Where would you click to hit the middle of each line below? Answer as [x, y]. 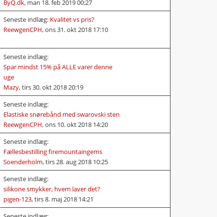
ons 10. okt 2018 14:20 [77, 124]
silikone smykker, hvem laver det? [52, 189]
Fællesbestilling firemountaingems [53, 151]
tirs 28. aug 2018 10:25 [77, 162]
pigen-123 [17, 199]
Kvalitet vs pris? [72, 19]
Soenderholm [23, 162]
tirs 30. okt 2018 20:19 [53, 87]
